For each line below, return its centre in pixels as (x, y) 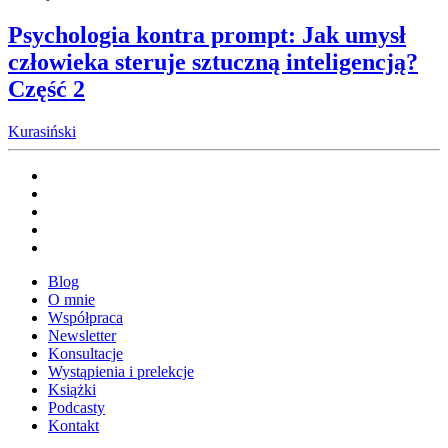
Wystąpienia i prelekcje (121, 372)
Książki (72, 390)
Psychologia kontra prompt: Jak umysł (207, 35)
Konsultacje (85, 354)
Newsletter (82, 336)
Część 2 (46, 89)
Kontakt (73, 426)
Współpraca (85, 318)
